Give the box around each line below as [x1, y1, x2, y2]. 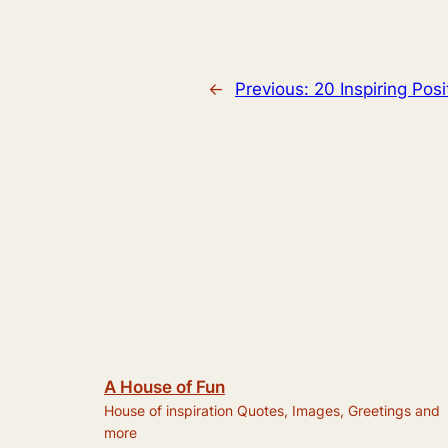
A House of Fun [104, 376, 225, 397]
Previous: [235, 78, 314, 99]
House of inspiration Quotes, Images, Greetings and [104, 401, 440, 419]
